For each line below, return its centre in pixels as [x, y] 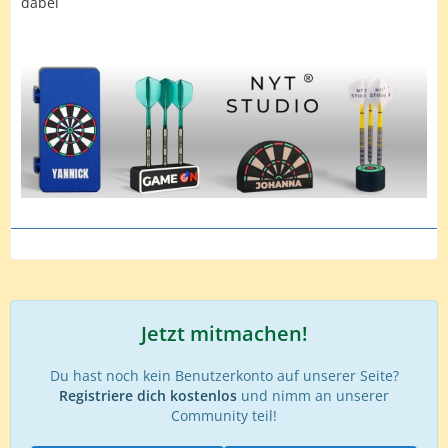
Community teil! [224, 416]
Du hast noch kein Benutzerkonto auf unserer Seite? [224, 376]
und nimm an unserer [313, 396]
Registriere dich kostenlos [148, 396]
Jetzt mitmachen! [224, 334]
